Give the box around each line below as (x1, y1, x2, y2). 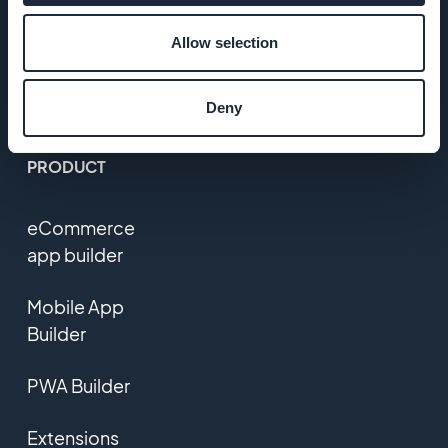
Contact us (26, 88, 120, 112)
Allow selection (170, 33, 278, 51)
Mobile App (26, 294, 124, 318)
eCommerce (26, 215, 135, 239)
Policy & (26, 9, 96, 33)
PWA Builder (26, 373, 130, 397)
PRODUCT (26, 155, 106, 177)
